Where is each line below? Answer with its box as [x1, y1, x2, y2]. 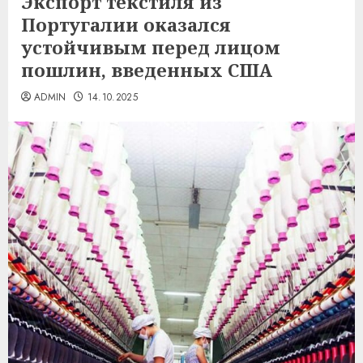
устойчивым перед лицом [21, 35, 280, 59]
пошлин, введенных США [21, 58, 272, 82]
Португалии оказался [21, 12, 231, 36]
